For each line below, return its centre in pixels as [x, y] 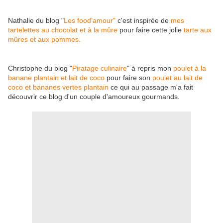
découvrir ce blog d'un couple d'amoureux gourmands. [94, 97]
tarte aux [197, 30]
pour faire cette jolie [150, 30]
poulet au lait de [177, 78]
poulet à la [189, 68]
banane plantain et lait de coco [57, 78]
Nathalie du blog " [36, 21]
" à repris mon [149, 68]
